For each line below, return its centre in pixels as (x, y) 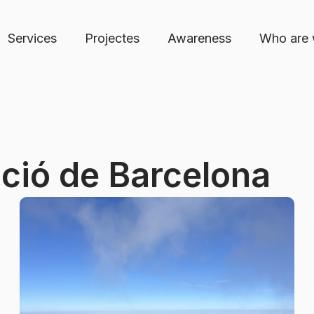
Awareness (199, 38)
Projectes (112, 38)
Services (32, 38)
